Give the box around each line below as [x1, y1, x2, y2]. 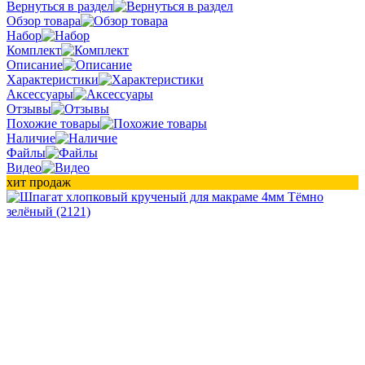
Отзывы [7, 101, 51, 116]
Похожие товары [7, 116, 100, 130]
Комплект [7, 42, 61, 57]
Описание [7, 57, 63, 72]
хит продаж [7, 174, 71, 189]
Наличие [7, 130, 55, 145]
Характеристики [7, 72, 99, 86]
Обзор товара [7, 13, 81, 28]
